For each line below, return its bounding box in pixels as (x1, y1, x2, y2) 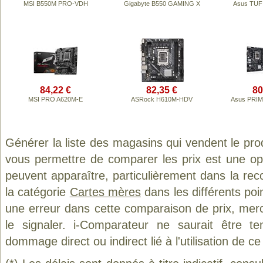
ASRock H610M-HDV (131, 96, 193, 103)
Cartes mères (69, 186, 141, 198)
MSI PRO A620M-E (28, 96, 83, 103)
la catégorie (5, 186, 70, 198)
